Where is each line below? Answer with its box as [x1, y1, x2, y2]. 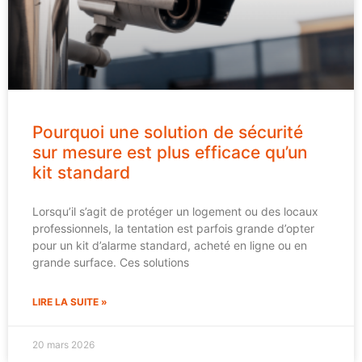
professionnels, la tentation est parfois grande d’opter [32, 221, 314, 235]
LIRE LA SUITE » [32, 295, 107, 308]
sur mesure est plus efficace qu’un [32, 141, 308, 162]
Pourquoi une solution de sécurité [32, 121, 303, 142]
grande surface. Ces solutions [32, 255, 189, 269]
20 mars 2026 [32, 338, 95, 351]
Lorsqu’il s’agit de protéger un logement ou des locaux [32, 204, 318, 218]
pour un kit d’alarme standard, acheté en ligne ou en [32, 238, 307, 252]
